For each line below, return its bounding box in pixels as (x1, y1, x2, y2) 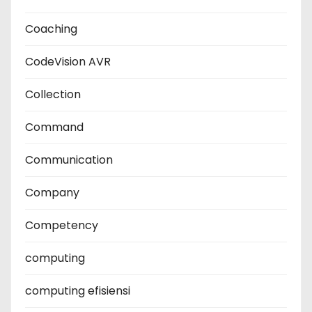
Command (25, 119, 84, 136)
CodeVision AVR (25, 54, 111, 70)
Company (25, 185, 79, 201)
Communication (25, 152, 113, 169)
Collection (25, 86, 81, 103)
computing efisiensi (25, 283, 130, 299)
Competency (25, 217, 98, 234)
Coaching (25, 21, 77, 38)
